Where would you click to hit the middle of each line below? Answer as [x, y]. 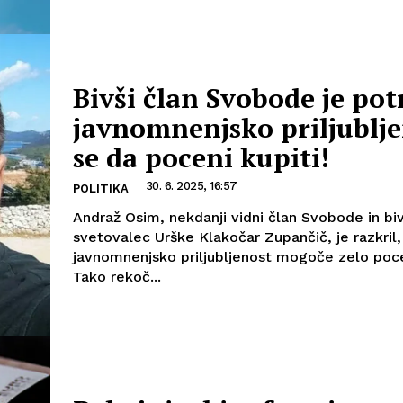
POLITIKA [101, 188]
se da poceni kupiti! [201, 157]
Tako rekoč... [117, 276]
